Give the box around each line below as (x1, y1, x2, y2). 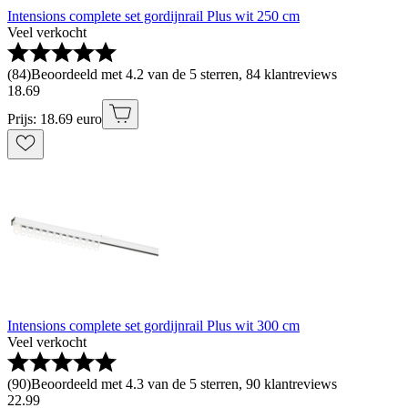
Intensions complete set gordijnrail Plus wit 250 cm (7, 8, 300, 25)
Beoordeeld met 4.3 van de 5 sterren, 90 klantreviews (31, 376, 337, 393)
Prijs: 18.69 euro (7, 111, 102, 127)
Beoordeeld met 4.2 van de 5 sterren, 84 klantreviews (31, 66, 337, 83)
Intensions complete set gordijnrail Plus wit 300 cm (7, 318, 300, 334)
